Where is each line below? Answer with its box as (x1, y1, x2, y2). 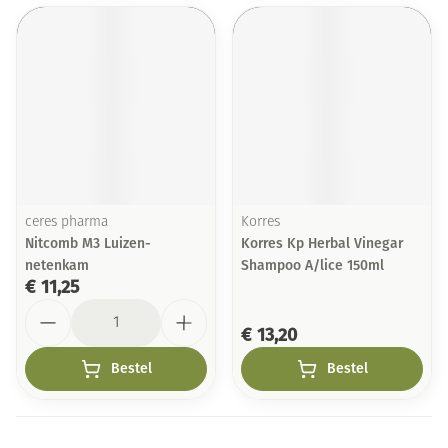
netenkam (25, 257, 89, 274)
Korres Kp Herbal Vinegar (241, 235, 403, 252)
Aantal (24, 298, 71, 317)
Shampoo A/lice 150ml (241, 257, 384, 274)
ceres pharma (25, 215, 108, 230)
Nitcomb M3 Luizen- (25, 235, 151, 252)
